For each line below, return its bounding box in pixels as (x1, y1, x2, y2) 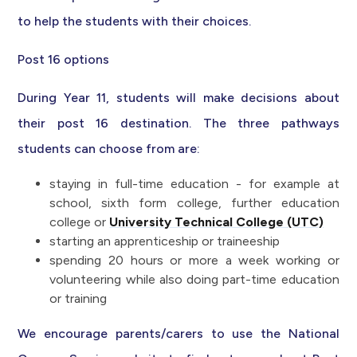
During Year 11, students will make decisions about (18, 90, 339, 106)
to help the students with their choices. (18, 14, 252, 29)
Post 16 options (18, 52, 110, 68)
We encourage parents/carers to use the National (18, 326, 339, 342)
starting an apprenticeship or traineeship (49, 233, 280, 249)
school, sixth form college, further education (49, 195, 339, 211)
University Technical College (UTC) (109, 214, 324, 230)
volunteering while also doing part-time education (49, 272, 339, 288)
